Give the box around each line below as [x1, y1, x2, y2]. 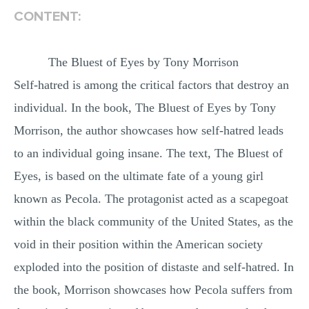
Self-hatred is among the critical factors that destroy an [14, 78, 289, 92]
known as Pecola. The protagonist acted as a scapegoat [14, 192, 288, 206]
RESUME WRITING [119, 33, 190, 43]
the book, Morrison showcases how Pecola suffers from [14, 283, 292, 297]
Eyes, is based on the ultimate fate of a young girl [14, 169, 263, 183]
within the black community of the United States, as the [14, 215, 293, 228]
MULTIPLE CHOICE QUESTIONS [92, 8, 217, 19]
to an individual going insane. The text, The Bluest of [14, 146, 283, 160]
